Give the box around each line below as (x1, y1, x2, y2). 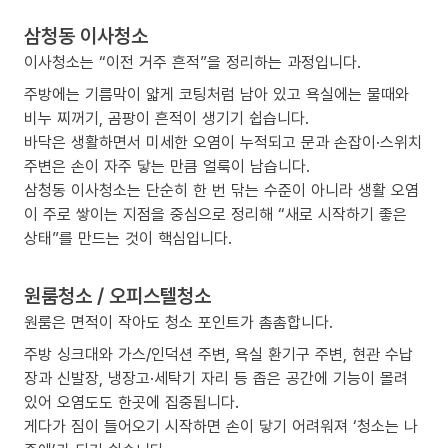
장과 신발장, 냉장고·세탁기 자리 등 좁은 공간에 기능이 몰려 (24, 367, 408, 390)
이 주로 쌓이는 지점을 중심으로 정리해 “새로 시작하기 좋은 (24, 203, 407, 226)
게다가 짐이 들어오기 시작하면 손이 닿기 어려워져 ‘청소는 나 (24, 415, 418, 438)
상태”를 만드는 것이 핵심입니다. (24, 227, 232, 250)
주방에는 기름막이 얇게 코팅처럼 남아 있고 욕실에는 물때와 (24, 83, 409, 106)
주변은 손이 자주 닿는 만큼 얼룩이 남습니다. (24, 155, 310, 178)
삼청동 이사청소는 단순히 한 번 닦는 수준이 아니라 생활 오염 (24, 179, 419, 202)
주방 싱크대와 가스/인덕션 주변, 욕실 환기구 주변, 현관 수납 (24, 343, 413, 366)
